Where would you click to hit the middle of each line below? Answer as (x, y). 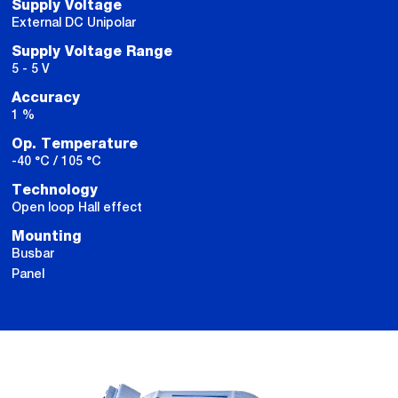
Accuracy (46, 97)
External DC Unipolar (74, 22)
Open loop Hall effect (77, 207)
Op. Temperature (75, 143)
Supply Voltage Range (92, 51)
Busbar (33, 253)
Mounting (47, 236)
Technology (55, 190)
